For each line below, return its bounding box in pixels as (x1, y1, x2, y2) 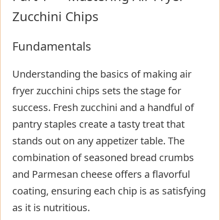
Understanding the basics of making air (12, 67, 192, 81)
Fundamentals (12, 37, 91, 54)
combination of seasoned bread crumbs (12, 150, 194, 164)
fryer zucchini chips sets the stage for (12, 83, 181, 97)
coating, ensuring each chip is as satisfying (12, 184, 206, 197)
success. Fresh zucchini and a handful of (12, 100, 194, 114)
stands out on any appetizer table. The (12, 134, 185, 147)
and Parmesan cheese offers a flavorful (12, 167, 190, 181)
